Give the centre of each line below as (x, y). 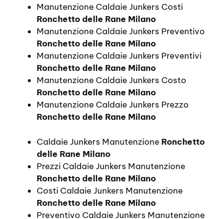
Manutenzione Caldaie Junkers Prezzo (113, 105)
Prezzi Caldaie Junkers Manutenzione (111, 166)
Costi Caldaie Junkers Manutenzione (110, 190)
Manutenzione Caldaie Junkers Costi (110, 7)
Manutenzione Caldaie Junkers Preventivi (119, 56)
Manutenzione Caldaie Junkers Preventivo (121, 31)
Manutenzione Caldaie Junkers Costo (111, 80)
